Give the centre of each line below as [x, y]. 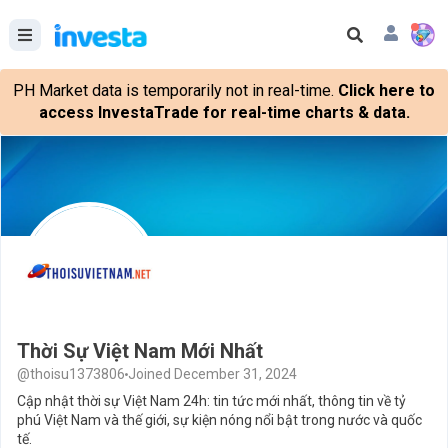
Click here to [386, 90]
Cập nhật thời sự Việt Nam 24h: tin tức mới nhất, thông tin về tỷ [211, 401]
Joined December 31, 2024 [212, 374]
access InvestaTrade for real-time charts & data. [224, 112]
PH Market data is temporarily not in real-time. [173, 90]
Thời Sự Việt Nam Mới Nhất [140, 351]
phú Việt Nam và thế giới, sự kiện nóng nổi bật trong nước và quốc [219, 420]
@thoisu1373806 [71, 374]
